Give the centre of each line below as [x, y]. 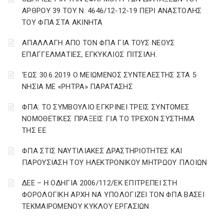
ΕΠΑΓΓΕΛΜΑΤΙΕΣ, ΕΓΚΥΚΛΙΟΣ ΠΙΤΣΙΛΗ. [90, 54]
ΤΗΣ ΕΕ [34, 130]
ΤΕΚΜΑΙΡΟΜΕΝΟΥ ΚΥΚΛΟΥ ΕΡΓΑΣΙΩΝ [86, 206]
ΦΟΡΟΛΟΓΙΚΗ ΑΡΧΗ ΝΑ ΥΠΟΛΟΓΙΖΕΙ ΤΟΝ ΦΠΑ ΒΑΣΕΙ [113, 195]
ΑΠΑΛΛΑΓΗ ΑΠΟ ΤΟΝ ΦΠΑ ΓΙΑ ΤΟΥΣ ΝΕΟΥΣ [99, 43]
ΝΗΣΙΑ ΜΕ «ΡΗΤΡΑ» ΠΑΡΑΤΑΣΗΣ [77, 87]
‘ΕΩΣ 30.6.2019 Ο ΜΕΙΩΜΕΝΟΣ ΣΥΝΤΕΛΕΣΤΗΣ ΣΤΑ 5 [109, 75]
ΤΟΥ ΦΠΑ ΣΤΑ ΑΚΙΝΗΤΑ [62, 22]
